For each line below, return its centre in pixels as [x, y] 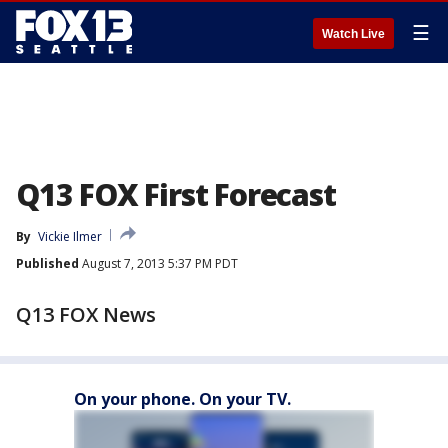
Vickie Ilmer [70, 236]
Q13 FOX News [86, 314]
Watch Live [353, 34]
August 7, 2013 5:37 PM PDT [158, 263]
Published [47, 263]
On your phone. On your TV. [182, 399]
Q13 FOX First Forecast [176, 194]
